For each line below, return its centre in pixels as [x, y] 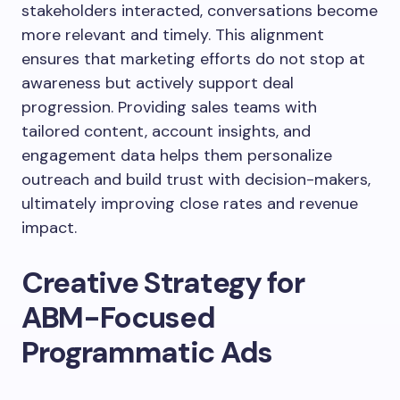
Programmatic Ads [147, 352]
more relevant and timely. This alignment [173, 34]
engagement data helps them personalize [177, 155]
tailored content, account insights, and [166, 131]
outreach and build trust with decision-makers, [196, 179]
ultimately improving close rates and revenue [190, 203]
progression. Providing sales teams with [169, 107]
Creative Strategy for [163, 282]
